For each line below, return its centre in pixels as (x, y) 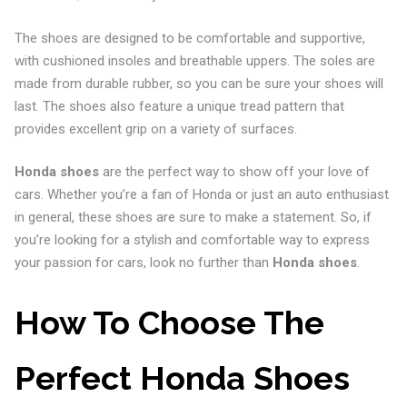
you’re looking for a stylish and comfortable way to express (192, 240)
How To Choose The (169, 322)
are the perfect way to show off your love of (234, 172)
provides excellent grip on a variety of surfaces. (155, 129)
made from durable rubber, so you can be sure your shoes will (199, 83)
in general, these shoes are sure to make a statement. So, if (193, 217)
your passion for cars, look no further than (143, 263)
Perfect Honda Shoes (182, 377)
